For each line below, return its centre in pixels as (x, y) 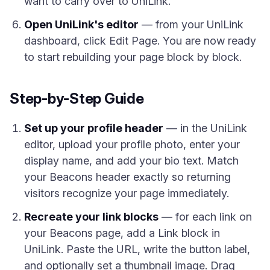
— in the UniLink (205, 128)
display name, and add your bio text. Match (131, 161)
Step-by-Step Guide (77, 99)
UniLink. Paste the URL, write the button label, (137, 249)
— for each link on (205, 217)
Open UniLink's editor (81, 24)
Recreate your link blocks (91, 217)
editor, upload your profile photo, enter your (132, 144)
